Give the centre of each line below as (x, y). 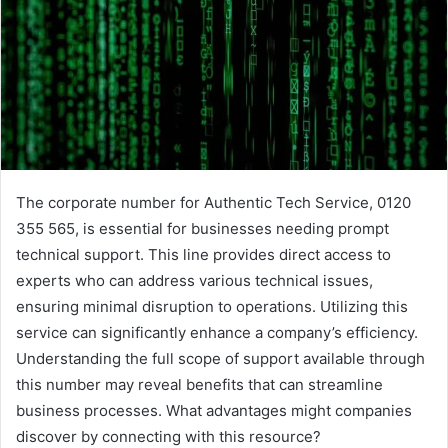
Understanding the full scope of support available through (220, 358)
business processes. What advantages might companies (214, 410)
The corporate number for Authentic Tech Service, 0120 (213, 202)
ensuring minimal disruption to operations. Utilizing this (212, 306)
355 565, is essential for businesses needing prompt (202, 228)
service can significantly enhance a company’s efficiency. (217, 332)
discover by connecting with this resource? (168, 436)
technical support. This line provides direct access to (203, 254)
